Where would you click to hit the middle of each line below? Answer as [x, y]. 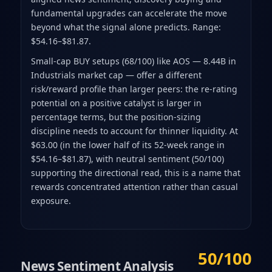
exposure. [51, 201]
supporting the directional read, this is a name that [135, 173]
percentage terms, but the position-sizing [116, 117]
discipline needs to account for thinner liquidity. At [134, 131]
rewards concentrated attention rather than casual [134, 187]
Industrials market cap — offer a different [116, 75]
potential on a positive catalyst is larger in [116, 103]
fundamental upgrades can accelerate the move [129, 13]
